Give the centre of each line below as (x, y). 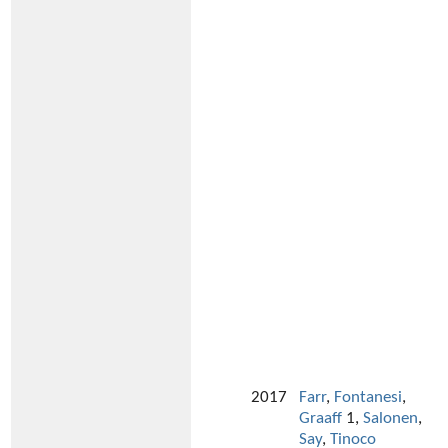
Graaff (320, 419)
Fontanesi (368, 398)
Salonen (390, 419)
